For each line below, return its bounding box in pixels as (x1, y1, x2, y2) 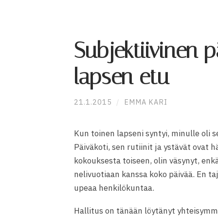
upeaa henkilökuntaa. (74, 182, 154, 194)
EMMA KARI (124, 97, 167, 107)
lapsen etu (74, 64, 169, 90)
